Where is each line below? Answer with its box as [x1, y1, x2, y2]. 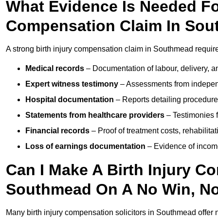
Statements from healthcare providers [25, 111, 164, 120]
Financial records [25, 127, 90, 135]
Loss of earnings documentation [25, 142, 145, 151]
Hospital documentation [25, 95, 114, 104]
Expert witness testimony [25, 80, 118, 89]
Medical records [25, 64, 84, 73]
